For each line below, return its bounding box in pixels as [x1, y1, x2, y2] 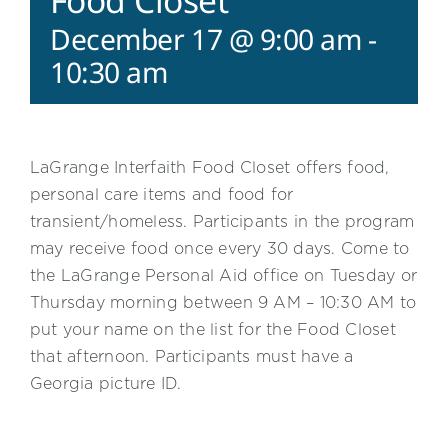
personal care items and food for [30, 183, 294, 205]
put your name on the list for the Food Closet [30, 318, 396, 340]
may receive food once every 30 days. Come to [30, 237, 410, 259]
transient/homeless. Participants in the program [30, 210, 415, 232]
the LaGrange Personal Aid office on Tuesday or [30, 264, 418, 286]
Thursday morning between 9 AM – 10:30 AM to [30, 291, 417, 313]
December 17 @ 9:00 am [50, 20, 362, 58]
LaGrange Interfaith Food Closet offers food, [30, 156, 390, 178]
